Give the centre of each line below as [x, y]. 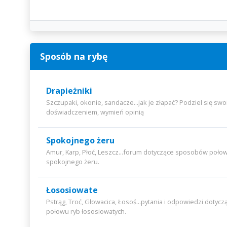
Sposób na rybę [73, 56]
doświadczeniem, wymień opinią [95, 112]
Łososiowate [72, 190]
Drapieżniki [69, 91]
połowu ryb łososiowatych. [86, 211]
